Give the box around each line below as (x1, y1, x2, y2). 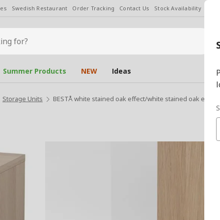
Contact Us (119, 4, 150, 12)
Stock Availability (154, 4, 201, 12)
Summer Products (3, 66, 66, 76)
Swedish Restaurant (11, 4, 68, 12)
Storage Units (2, 94, 43, 103)
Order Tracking (72, 4, 115, 12)
